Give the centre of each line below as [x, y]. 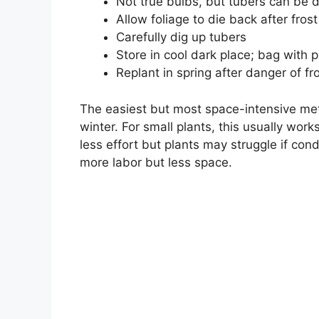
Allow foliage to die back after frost [217, 20]
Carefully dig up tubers [181, 37]
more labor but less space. [156, 162]
